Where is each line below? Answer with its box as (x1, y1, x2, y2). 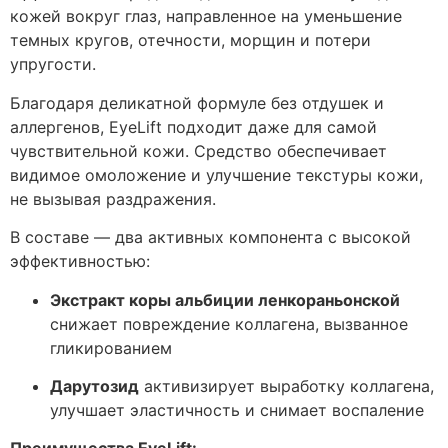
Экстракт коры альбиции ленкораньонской (50, 289, 400, 310)
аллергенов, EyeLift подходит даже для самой (10, 116, 377, 137)
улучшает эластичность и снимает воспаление (50, 400, 424, 420)
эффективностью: (10, 251, 150, 272)
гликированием (50, 337, 172, 358)
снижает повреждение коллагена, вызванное (50, 313, 408, 334)
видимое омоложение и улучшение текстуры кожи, (10, 164, 423, 185)
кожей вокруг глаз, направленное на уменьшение (10, 6, 402, 27)
